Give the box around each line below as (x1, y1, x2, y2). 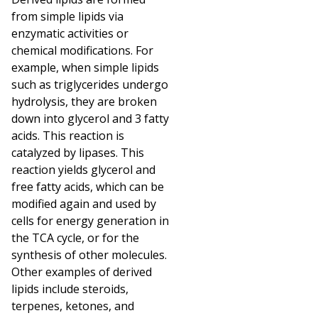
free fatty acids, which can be (11, 178, 164, 194)
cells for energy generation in (11, 212, 169, 229)
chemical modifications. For (11, 42, 153, 58)
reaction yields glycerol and (11, 161, 155, 177)
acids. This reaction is (11, 127, 124, 143)
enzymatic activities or (11, 25, 128, 41)
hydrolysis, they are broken (11, 93, 157, 109)
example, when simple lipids (11, 59, 159, 75)
